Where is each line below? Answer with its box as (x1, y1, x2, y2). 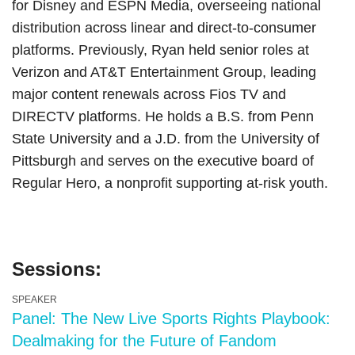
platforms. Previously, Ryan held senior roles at (12, 42, 309, 58)
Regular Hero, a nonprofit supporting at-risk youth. (12, 175, 332, 191)
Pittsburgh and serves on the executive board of (12, 153, 314, 169)
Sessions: (12, 258, 101, 280)
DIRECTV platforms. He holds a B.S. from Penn (12, 109, 314, 124)
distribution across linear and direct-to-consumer (12, 20, 316, 36)
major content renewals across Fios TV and (12, 86, 286, 102)
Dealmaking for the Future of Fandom (12, 331, 277, 349)
